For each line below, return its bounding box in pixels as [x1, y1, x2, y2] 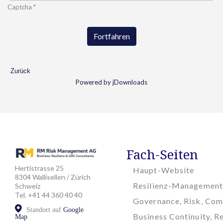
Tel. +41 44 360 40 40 [15, 191, 82, 200]
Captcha [7, 2, 32, 11]
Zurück [10, 67, 30, 75]
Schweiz [15, 182, 40, 191]
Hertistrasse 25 [15, 164, 64, 173]
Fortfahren [93, 31, 130, 41]
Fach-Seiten [126, 145, 198, 163]
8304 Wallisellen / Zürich [15, 173, 91, 182]
